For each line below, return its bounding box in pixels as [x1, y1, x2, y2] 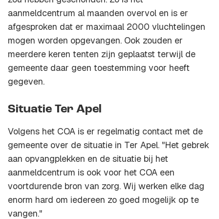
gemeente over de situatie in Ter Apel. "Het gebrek [8, 139, 209, 151]
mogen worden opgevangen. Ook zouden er [8, 35, 183, 46]
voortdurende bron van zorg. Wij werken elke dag [8, 180, 204, 192]
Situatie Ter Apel [8, 104, 102, 116]
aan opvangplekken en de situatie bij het [8, 153, 168, 165]
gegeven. [8, 76, 44, 88]
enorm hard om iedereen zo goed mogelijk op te [8, 194, 199, 206]
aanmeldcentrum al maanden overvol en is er [8, 7, 188, 19]
